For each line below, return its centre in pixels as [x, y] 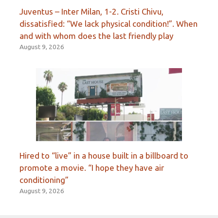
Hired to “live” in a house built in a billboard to [104, 155]
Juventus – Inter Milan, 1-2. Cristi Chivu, [91, 11]
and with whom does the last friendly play [96, 36]
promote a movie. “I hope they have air [92, 167]
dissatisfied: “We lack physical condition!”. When [109, 23]
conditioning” [44, 180]
